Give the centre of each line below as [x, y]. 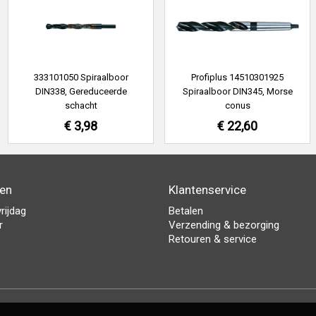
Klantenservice [207, 190]
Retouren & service [213, 239]
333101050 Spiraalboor [81, 77]
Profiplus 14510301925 [237, 77]
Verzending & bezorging [224, 225]
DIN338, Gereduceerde [81, 91]
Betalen [186, 211]
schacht [81, 105]
